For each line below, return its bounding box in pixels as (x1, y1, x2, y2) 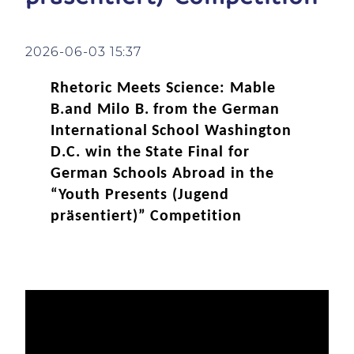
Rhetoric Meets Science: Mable (51, 81, 276, 96)
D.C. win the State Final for (51, 145, 250, 160)
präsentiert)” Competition (51, 209, 243, 224)
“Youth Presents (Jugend (51, 187, 230, 203)
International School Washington (51, 123, 292, 139)
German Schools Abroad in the (51, 166, 274, 182)
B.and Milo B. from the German (51, 102, 280, 118)
